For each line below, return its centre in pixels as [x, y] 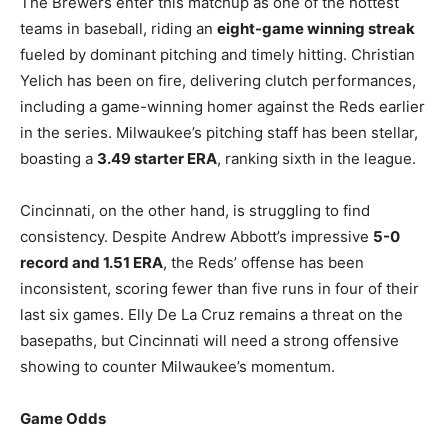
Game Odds [63, 418]
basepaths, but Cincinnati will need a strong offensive [209, 340]
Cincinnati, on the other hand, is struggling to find [195, 210]
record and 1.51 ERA [91, 262]
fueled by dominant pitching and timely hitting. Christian [217, 54]
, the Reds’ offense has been [263, 262]
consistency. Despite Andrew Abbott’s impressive [196, 236]
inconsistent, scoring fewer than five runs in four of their [219, 288]
